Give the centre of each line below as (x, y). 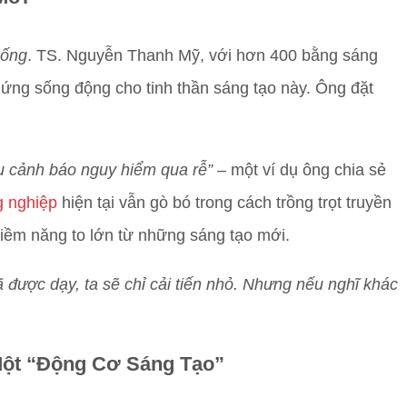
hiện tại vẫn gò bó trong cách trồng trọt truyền (224, 202)
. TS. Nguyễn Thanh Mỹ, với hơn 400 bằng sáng (203, 55)
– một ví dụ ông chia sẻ (302, 169)
